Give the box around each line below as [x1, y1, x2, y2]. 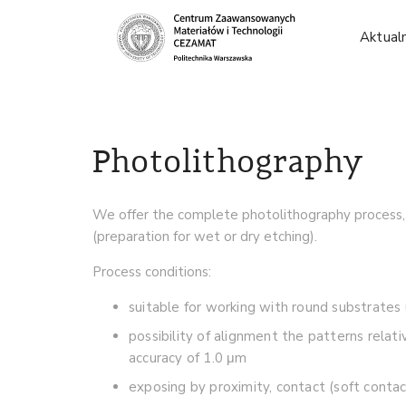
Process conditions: [92, 263, 211, 281]
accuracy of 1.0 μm [129, 349, 247, 367]
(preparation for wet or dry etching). [92, 227, 317, 246]
